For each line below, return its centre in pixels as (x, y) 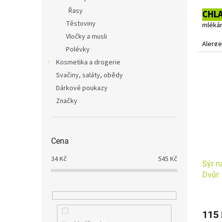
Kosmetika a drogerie (88, 62)
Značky (67, 101)
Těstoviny (81, 24)
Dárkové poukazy (82, 88)
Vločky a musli (86, 37)
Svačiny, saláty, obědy (89, 75)
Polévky (78, 50)
